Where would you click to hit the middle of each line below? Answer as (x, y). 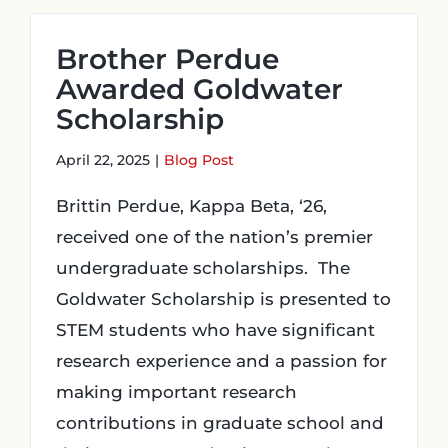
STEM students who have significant (215, 330)
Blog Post (199, 160)
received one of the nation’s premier (214, 237)
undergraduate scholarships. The (203, 268)
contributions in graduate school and (220, 423)
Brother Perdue (167, 59)
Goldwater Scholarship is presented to (223, 299)
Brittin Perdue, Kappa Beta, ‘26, (191, 206)
